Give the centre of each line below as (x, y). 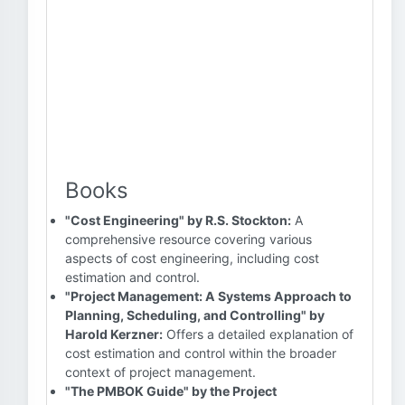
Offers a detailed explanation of (258, 334)
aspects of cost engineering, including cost (192, 258)
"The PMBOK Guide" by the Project (171, 391)
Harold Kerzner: (114, 334)
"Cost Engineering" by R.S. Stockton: (178, 220)
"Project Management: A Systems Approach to (208, 296)
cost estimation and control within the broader (201, 353)
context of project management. (160, 372)
